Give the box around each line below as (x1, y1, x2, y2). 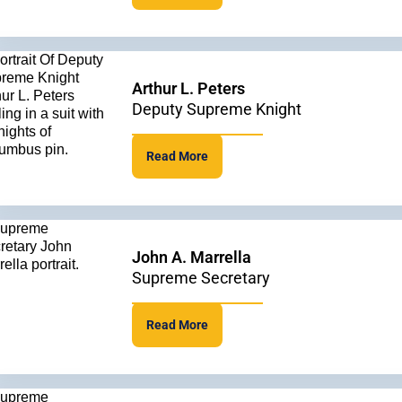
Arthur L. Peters (132, 79, 246, 98)
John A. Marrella (132, 248, 252, 267)
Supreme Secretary (132, 268, 271, 287)
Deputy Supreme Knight (132, 100, 302, 118)
